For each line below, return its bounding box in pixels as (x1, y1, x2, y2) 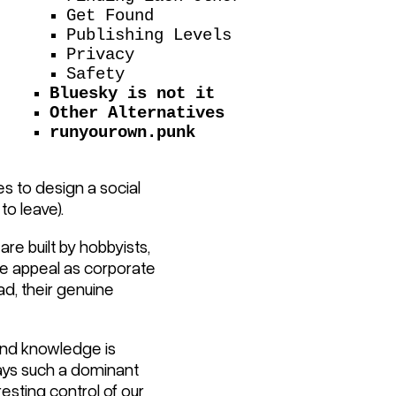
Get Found (66, 6, 155, 27)
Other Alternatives (49, 103, 225, 124)
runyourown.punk (49, 123, 195, 143)
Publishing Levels (66, 26, 232, 46)
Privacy (66, 45, 135, 65)
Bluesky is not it (49, 84, 215, 104)
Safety (66, 65, 126, 85)
